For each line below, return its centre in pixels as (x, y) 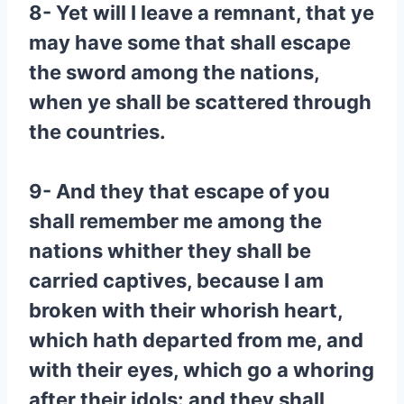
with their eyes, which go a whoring (202, 370)
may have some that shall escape (190, 42)
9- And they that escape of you (179, 191)
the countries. (97, 132)
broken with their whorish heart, (186, 310)
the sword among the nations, (174, 72)
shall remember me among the (175, 221)
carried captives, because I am (176, 280)
